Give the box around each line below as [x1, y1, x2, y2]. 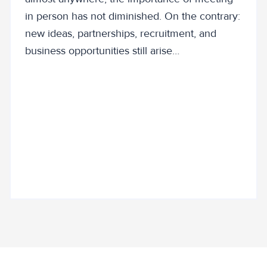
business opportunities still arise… [25, 44, 179, 57]
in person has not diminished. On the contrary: [25, 9, 240, 23]
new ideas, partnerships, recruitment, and [25, 26, 216, 40]
